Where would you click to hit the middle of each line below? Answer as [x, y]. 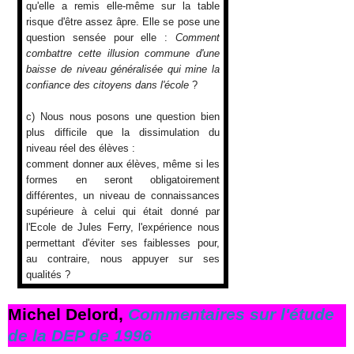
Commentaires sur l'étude [231, 314]
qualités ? [49, 275]
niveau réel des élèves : [81, 149]
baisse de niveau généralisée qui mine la [123, 70]
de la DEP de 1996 [80, 335]
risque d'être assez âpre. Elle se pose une [123, 22]
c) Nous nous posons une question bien [123, 117]
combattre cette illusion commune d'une [123, 54]
